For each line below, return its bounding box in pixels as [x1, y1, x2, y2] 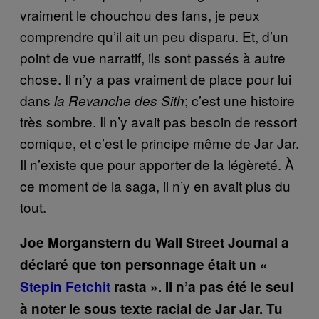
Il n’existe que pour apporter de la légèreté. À [20, 154, 294, 174]
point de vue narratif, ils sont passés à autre [20, 47, 286, 67]
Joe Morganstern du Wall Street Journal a [20, 232, 289, 252]
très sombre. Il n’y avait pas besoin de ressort [20, 111, 297, 131]
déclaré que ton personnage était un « [20, 254, 268, 274]
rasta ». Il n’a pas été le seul [110, 276, 293, 296]
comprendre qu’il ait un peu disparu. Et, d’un [20, 26, 288, 46]
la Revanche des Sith [54, 90, 184, 110]
